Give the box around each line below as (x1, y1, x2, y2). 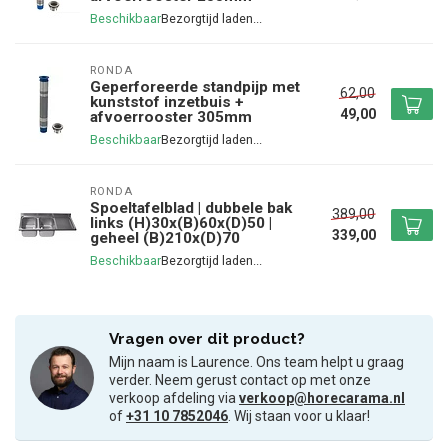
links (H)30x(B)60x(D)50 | (90, 214, 272, 233)
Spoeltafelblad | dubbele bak (90, 199, 292, 218)
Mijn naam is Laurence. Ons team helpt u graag (109, 354, 404, 371)
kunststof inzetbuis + (90, 93, 244, 112)
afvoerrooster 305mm (90, 108, 252, 127)
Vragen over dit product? (109, 330, 305, 349)
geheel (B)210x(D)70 (90, 229, 240, 248)
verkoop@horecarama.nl (239, 390, 405, 407)
